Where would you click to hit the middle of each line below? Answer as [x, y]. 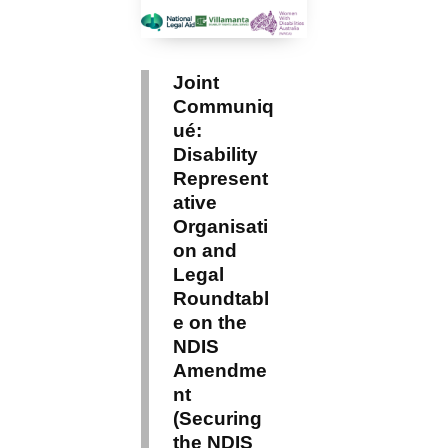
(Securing [218, 417]
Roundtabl [221, 297]
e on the [210, 321]
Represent [221, 177]
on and [205, 249]
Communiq [224, 105]
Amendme [220, 369]
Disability [216, 153]
